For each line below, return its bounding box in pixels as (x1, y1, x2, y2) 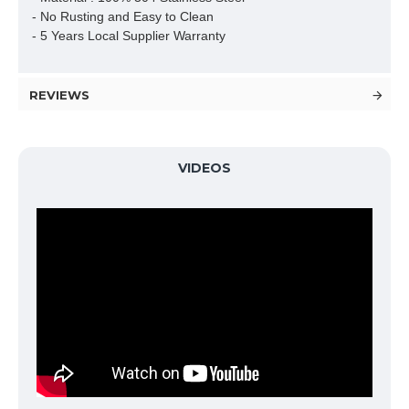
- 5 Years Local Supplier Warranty (32, 28, 225, 43)
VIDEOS (178, 160, 231, 176)
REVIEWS (29, 88, 89, 102)
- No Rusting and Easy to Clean (32, 9, 214, 24)
